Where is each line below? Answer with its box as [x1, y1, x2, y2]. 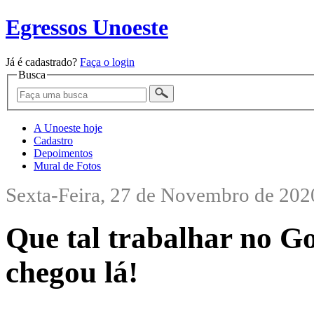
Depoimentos [34, 147, 93, 160]
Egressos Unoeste [6, 15, 168, 41]
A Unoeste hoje [34, 122, 102, 135]
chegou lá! [6, 256, 138, 289]
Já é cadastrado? [6, 55, 80, 68]
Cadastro [34, 135, 73, 147]
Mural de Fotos [34, 160, 101, 172]
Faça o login [80, 55, 135, 68]
